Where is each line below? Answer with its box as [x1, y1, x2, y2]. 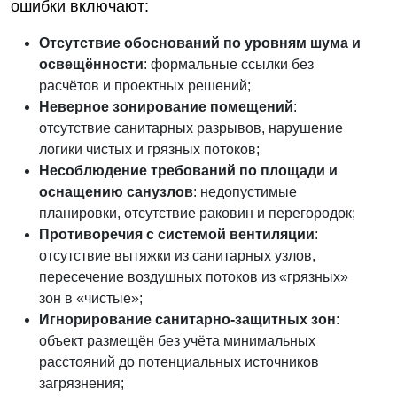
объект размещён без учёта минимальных [39, 333, 315, 348]
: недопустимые [193, 184, 297, 199]
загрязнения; [39, 376, 124, 391]
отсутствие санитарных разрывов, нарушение [39, 121, 343, 136]
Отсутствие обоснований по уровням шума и [39, 35, 361, 51]
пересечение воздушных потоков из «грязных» [39, 269, 348, 284]
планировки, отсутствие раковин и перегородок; [39, 206, 355, 221]
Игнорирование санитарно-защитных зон [39, 312, 336, 327]
